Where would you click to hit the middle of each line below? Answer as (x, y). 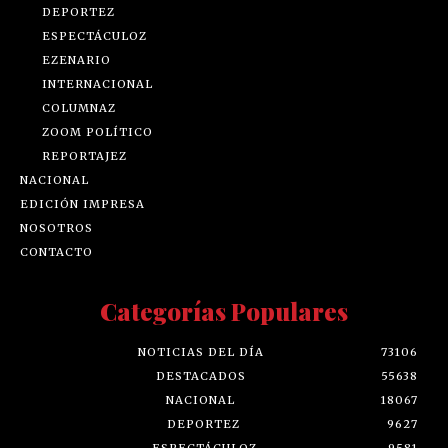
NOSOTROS (56, 228)
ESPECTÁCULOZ (94, 36)
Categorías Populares (224, 311)
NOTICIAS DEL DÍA (200, 352)
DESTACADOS (200, 376)
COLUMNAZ (79, 108)
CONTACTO (56, 252)
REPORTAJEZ (84, 156)
